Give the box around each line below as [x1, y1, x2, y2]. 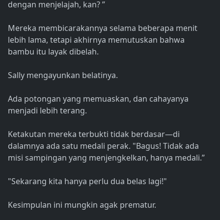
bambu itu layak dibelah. [8, 46, 99, 57]
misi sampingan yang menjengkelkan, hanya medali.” [8, 152, 205, 164]
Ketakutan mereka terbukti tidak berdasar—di [8, 129, 180, 140]
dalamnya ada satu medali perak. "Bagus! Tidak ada [8, 140, 199, 152]
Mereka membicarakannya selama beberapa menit [8, 23, 197, 34]
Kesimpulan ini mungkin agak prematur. [8, 199, 156, 211]
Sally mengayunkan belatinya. [8, 70, 118, 81]
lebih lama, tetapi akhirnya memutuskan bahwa [8, 34, 185, 46]
